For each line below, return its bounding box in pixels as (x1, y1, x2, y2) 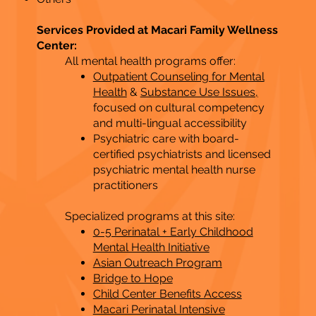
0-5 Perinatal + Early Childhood (92, 224, 253, 238)
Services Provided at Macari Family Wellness (36, 23, 278, 37)
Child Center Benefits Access (92, 286, 242, 300)
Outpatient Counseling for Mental (92, 69, 265, 83)
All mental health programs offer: (64, 54, 236, 68)
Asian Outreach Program (92, 255, 222, 269)
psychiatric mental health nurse (92, 162, 255, 176)
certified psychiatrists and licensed (92, 147, 271, 161)
